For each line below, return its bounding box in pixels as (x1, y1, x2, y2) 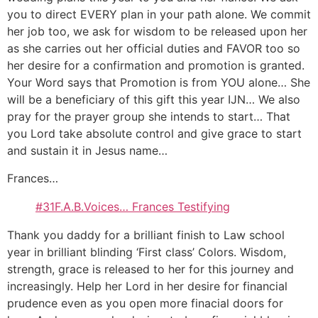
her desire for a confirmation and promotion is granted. (7, 58, 305, 73)
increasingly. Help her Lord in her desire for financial (7, 278, 287, 293)
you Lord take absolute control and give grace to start (7, 126, 302, 141)
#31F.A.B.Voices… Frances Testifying (35, 199, 230, 214)
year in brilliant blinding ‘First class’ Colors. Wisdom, (7, 244, 286, 259)
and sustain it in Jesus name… (7, 143, 168, 158)
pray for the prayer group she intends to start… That (7, 109, 290, 124)
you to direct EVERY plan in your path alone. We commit (7, 7, 311, 22)
